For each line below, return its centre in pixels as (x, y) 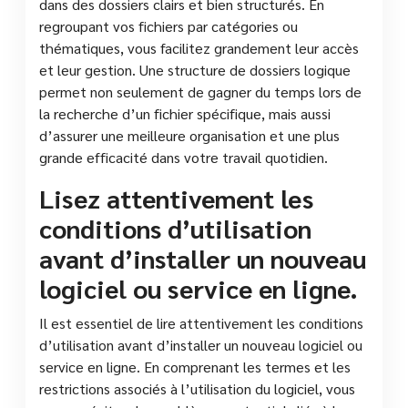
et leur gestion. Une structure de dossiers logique (195, 69)
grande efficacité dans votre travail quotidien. (184, 157)
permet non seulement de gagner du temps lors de (200, 91)
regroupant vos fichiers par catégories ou (168, 25)
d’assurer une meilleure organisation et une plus (189, 135)
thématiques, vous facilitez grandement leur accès (199, 47)
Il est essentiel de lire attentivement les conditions (201, 322)
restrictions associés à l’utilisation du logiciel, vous (197, 388)
